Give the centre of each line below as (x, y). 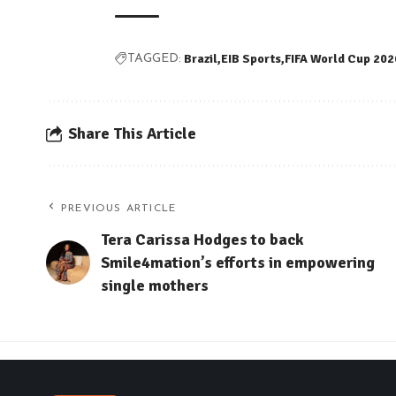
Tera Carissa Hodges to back (202, 240)
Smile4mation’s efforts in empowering (238, 263)
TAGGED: (154, 59)
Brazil (201, 59)
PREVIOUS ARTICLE (119, 209)
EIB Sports (251, 59)
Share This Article (132, 134)
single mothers (155, 286)
